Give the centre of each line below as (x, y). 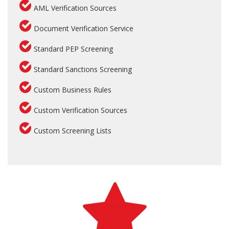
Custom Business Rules (73, 90)
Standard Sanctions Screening (83, 70)
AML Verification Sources (75, 8)
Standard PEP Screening (73, 49)
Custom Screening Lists (73, 131)
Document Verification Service (84, 29)
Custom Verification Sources (81, 110)
